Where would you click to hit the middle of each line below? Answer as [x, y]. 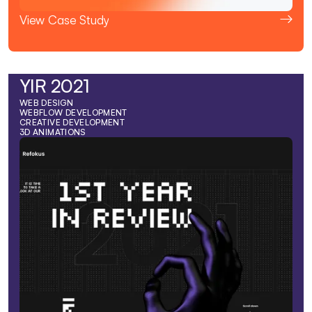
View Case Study [64, 20]
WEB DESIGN [47, 103]
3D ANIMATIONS [53, 132]
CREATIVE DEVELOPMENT [72, 123]
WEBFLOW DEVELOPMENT [73, 113]
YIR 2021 [55, 86]
